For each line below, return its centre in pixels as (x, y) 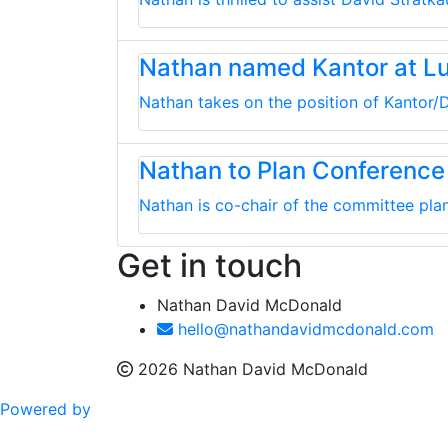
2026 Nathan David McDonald (250, 369)
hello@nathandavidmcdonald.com (303, 329)
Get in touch (209, 265)
